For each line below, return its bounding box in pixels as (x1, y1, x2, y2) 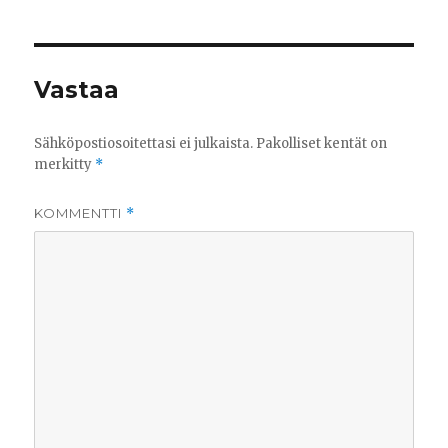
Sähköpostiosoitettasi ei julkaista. (34, 135, 254, 153)
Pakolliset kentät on (256, 135, 388, 153)
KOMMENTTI (34, 205, 127, 222)
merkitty (34, 156, 96, 174)
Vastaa (34, 76, 120, 105)
